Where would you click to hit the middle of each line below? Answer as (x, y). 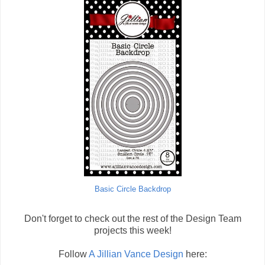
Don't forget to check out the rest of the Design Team (132, 219)
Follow (73, 254)
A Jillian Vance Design (136, 254)
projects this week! (132, 231)
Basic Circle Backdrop (132, 190)
